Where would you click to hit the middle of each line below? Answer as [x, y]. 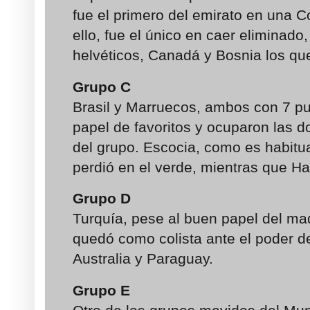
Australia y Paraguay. [143, 259]
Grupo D [102, 199]
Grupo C [102, 86]
